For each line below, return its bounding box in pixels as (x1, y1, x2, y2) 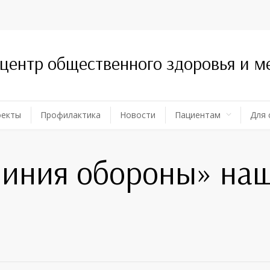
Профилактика (40, 109, 101, 121)
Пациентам (175, 109, 221, 121)
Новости (120, 109, 155, 121)
